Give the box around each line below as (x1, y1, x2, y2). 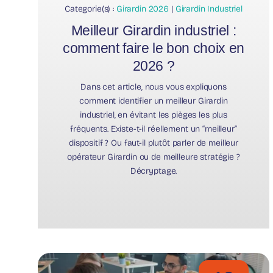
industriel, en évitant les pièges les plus (79, 110, 228, 121)
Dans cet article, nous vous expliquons (80, 82, 227, 93)
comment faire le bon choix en (63, 40, 244, 57)
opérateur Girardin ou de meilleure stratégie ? (67, 152, 240, 163)
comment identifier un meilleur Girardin (79, 96, 228, 107)
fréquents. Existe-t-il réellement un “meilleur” (70, 124, 237, 135)
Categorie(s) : (64, 4, 116, 15)
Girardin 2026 (116, 4, 169, 15)
